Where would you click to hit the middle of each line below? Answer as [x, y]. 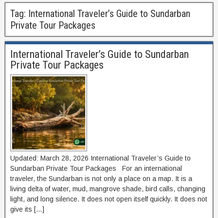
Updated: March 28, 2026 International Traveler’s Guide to [100, 158]
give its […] [27, 209]
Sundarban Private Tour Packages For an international [96, 168]
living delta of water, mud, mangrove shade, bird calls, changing [108, 189]
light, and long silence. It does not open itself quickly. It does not [109, 199]
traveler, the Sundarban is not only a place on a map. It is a [101, 179]
